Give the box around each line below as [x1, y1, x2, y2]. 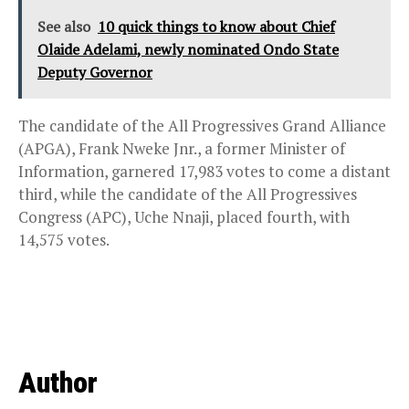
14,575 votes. [18, 228, 110, 250]
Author [18, 364, 98, 400]
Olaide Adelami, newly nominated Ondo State [37, 38, 339, 59]
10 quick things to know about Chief [98, 16, 335, 37]
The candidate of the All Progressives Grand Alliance [18, 114, 386, 136]
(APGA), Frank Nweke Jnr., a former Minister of [18, 137, 345, 159]
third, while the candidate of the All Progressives [18, 183, 357, 204]
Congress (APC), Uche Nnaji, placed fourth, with [18, 205, 350, 227]
